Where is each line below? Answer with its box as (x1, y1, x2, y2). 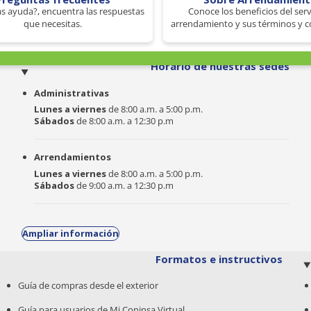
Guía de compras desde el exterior (18, 279, 159, 292)
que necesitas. (24, 17, 83, 30)
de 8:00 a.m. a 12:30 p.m (74, 115, 174, 128)
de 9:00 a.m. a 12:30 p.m (74, 178, 174, 192)
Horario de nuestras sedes (151, 58, 290, 73)
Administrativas (33, 86, 109, 99)
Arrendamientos (33, 151, 111, 164)
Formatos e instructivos (155, 251, 283, 266)
